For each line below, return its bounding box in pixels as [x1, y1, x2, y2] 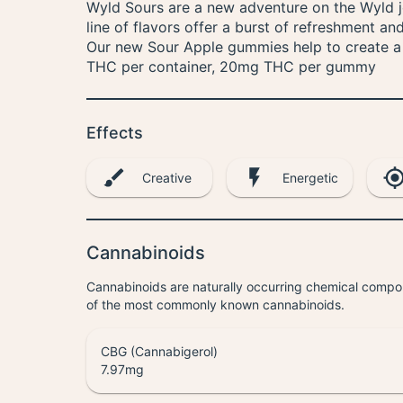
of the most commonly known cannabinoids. [86, 297, 345, 313]
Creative [142, 169, 192, 185]
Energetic [282, 169, 338, 185]
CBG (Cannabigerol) [101, 344, 218, 360]
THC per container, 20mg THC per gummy [86, 58, 376, 76]
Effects [86, 123, 143, 142]
